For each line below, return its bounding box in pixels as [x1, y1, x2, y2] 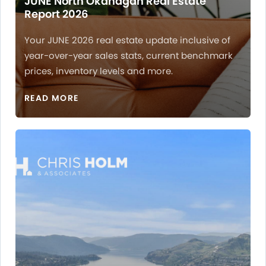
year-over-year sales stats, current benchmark [24, 49, 233, 62]
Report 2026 [24, 7, 88, 22]
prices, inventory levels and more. [24, 65, 173, 78]
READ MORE [24, 92, 79, 104]
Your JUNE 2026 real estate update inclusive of [24, 34, 230, 47]
